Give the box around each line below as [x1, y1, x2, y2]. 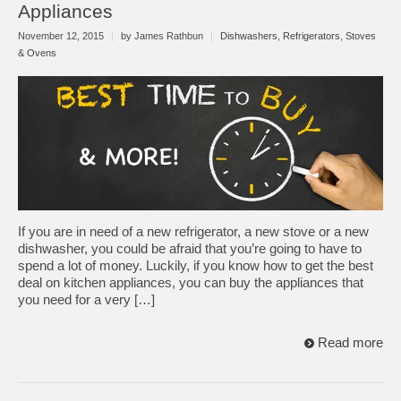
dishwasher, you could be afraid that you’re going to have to [18, 241, 362, 256]
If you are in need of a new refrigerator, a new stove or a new [18, 224, 369, 239]
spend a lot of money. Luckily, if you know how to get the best [18, 258, 373, 273]
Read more [318, 335, 383, 350]
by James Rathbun [118, 30, 206, 41]
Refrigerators [283, 30, 340, 41]
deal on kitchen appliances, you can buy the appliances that [18, 275, 363, 290]
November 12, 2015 [18, 30, 107, 41]
